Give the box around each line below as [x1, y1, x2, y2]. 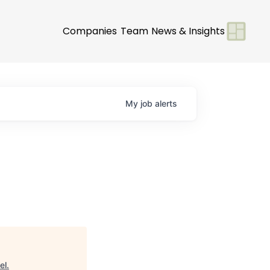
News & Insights [151, 24, 225, 38]
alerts [155, 98, 177, 108]
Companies [63, 24, 117, 38]
